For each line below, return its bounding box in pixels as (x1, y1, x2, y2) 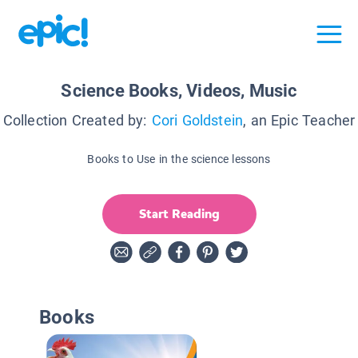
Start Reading (138, 205, 220, 222)
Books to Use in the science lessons (87, 152, 271, 165)
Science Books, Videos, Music (61, 80, 297, 101)
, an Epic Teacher (243, 111, 356, 129)
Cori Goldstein (151, 111, 244, 129)
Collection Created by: (2, 111, 147, 129)
